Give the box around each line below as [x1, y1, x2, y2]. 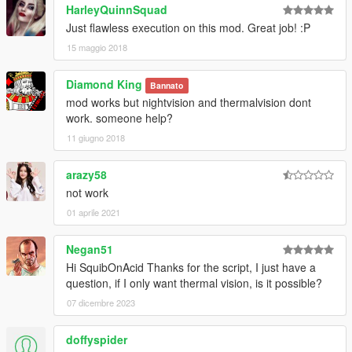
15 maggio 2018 [67, 40, 127, 53]
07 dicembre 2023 [67, 295, 135, 309]
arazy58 [66, 166, 107, 182]
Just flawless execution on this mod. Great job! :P [66, 19, 310, 35]
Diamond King [66, 75, 142, 92]
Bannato [150, 79, 184, 91]
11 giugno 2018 [67, 130, 125, 144]
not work [66, 184, 108, 200]
